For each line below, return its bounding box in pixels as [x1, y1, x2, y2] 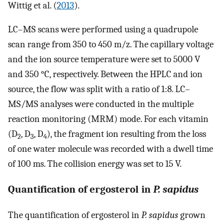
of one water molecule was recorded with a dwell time [8, 143, 213, 155]
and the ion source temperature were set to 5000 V [8, 54, 200, 65]
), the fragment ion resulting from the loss [47, 128, 206, 140]
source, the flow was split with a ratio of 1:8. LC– [8, 84, 190, 95]
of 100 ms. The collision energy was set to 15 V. [8, 158, 182, 170]
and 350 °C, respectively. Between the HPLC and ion [8, 69, 203, 80]
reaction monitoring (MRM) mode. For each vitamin [8, 113, 209, 125]
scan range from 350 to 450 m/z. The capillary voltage [8, 39, 214, 50]
